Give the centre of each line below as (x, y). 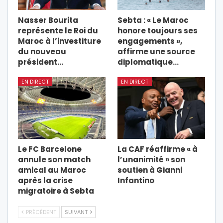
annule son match (54, 159)
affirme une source (156, 52)
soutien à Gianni (150, 170)
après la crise (45, 180)
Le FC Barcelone (50, 149)
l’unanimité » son (151, 159)
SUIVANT (77, 212)
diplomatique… (148, 62)
